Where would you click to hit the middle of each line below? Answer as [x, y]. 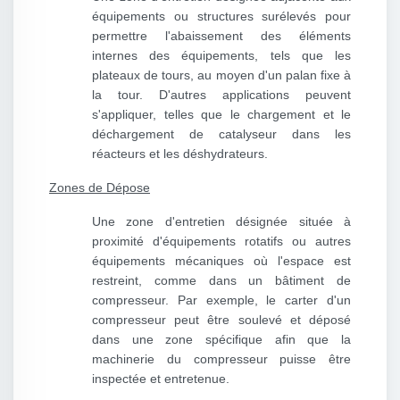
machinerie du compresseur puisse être [221, 359]
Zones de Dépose [100, 188]
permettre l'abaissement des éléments [221, 36]
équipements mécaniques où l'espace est [221, 261]
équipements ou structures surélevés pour [221, 17]
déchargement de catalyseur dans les [221, 134]
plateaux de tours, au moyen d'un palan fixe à [221, 75]
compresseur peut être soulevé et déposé [221, 320]
